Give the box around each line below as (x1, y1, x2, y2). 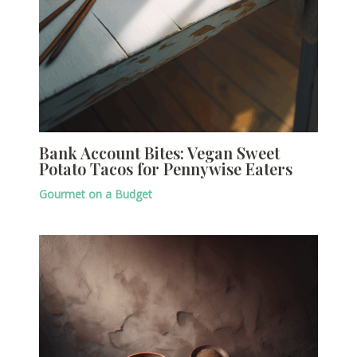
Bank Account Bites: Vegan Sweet (38, 142, 280, 164)
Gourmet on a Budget (38, 186, 152, 202)
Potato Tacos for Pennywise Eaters (38, 158, 292, 180)
